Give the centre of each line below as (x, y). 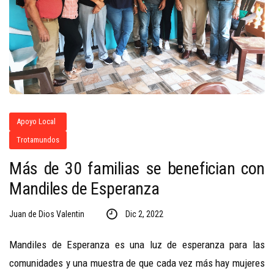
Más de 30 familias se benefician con (137, 169)
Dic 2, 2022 (144, 214)
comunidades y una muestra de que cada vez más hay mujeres (137, 263)
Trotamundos (38, 140)
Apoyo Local (36, 122)
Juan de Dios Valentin (47, 214)
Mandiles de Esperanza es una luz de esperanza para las (137, 245)
